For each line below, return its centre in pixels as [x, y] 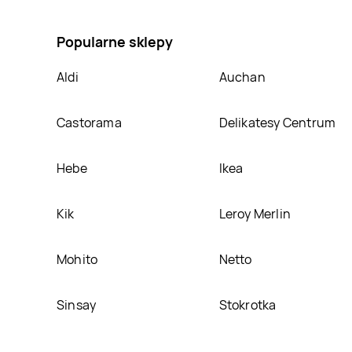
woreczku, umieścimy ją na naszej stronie [175, 11]
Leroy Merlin [255, 213]
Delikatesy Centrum [277, 122]
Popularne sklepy [115, 41]
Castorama [89, 122]
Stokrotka [247, 304]
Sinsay [77, 304]
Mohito [77, 259]
